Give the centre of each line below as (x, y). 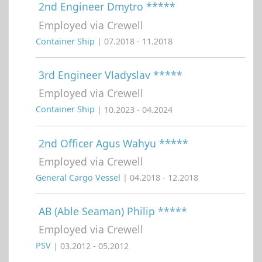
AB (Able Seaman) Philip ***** (113, 211)
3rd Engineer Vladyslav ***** (111, 75)
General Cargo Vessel (79, 178)
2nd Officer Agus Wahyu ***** (113, 143)
